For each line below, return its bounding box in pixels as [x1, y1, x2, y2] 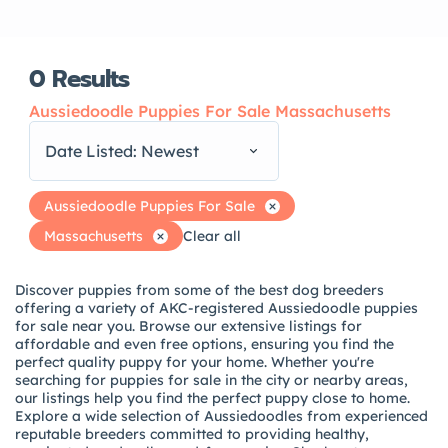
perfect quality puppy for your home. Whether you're [15, 353, 374, 371]
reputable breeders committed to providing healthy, [15, 425, 369, 443]
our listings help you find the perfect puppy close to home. [15, 389, 410, 407]
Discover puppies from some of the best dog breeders [15, 281, 384, 299]
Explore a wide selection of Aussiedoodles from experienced [15, 407, 428, 425]
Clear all [183, 227, 241, 245]
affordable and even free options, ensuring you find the [15, 335, 394, 353]
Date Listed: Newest [45, 140, 199, 161]
